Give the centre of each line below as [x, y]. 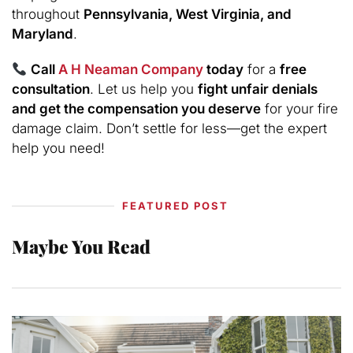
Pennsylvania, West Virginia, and [188, 14]
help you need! [58, 149]
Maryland [43, 33]
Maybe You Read [81, 246]
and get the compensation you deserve [136, 109]
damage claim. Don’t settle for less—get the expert [169, 129]
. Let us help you [144, 89]
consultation [51, 89]
